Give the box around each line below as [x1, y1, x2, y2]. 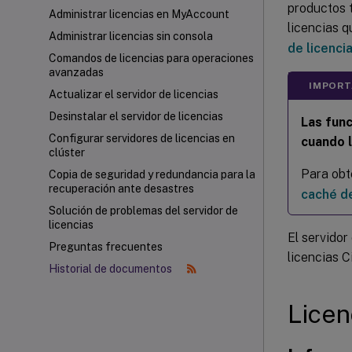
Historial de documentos [49, 262, 174, 275]
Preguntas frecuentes [49, 240, 163, 253]
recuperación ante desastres [49, 182, 194, 195]
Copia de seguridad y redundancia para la [49, 168, 255, 181]
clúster [49, 146, 85, 159]
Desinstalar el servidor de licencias [49, 110, 223, 123]
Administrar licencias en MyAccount [49, 8, 229, 20]
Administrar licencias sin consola [49, 30, 213, 42]
